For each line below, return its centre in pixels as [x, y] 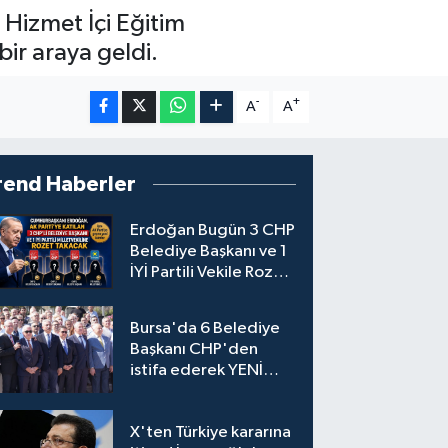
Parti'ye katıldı [185, 392]
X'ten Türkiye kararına [211, 432]
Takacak [160, 294]
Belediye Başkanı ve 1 [209, 252]
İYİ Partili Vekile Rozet [210, 273]
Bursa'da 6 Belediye [205, 329]
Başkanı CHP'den [194, 350]
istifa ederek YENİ [197, 371]
